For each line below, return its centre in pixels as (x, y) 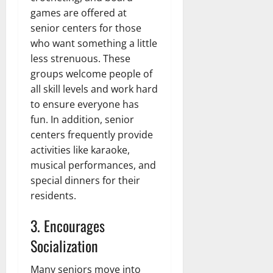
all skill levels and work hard (94, 89)
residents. (53, 195)
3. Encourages (68, 225)
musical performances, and (93, 165)
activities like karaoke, (80, 150)
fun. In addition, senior (82, 119)
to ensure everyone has (85, 104)
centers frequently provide (92, 134)
